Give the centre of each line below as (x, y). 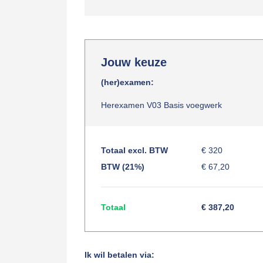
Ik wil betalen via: (119, 255)
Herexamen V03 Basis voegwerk (161, 105)
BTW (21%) (123, 167)
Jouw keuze (134, 62)
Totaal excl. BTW (134, 150)
